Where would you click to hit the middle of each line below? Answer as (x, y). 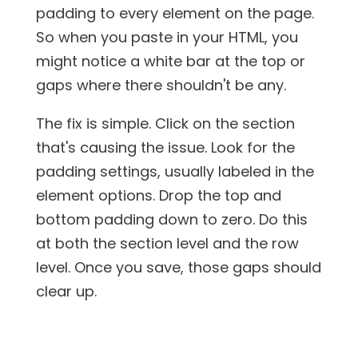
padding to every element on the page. (175, 13)
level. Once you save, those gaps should (178, 267)
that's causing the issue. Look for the (165, 147)
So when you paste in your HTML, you (167, 37)
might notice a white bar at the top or (170, 61)
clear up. (66, 291)
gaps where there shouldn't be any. (161, 85)
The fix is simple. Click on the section (165, 123)
